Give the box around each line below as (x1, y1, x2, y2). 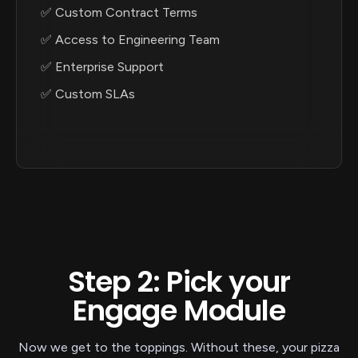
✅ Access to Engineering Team (41, 32, 220, 48)
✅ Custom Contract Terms (41, 5, 197, 21)
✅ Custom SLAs (41, 86, 135, 102)
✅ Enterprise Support (41, 59, 164, 75)
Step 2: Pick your (68, 261, 290, 303)
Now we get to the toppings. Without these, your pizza (18, 340, 340, 356)
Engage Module (73, 290, 285, 332)
